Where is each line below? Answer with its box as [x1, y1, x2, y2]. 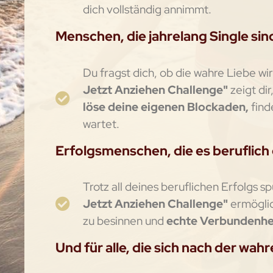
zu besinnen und [82, 213, 166, 229]
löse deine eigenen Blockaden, [82, 98, 249, 115]
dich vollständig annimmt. [82, 1, 211, 18]
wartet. [82, 115, 119, 132]
